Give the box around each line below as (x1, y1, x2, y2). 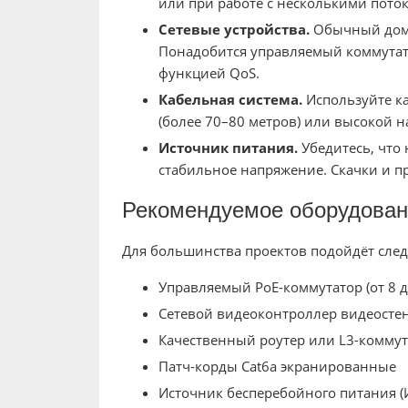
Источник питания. (158, 138, 298, 158)
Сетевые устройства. (158, 20, 310, 39)
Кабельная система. (158, 90, 302, 109)
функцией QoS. (158, 64, 260, 83)
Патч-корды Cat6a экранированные (158, 357, 396, 376)
